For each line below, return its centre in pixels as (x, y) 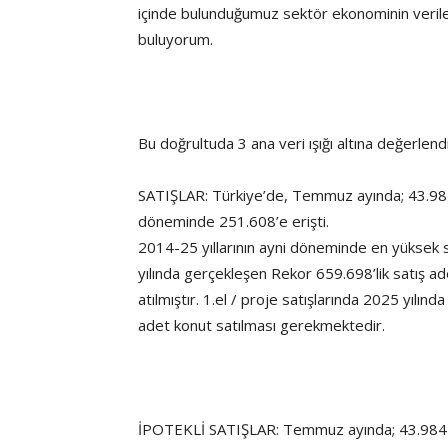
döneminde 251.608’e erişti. (233, 221)
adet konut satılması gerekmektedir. (261, 325)
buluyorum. (175, 39)
